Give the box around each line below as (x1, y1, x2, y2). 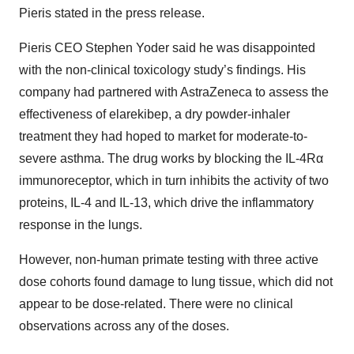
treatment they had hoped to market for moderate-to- (19, 130, 307, 144)
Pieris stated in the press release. (19, 6, 205, 21)
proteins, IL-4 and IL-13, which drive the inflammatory (19, 196, 314, 210)
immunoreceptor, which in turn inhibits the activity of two (19, 174, 329, 188)
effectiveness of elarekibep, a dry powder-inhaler (19, 107, 290, 122)
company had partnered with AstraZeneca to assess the (19, 85, 329, 100)
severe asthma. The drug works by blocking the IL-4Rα (19, 152, 323, 166)
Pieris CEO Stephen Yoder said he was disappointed (19, 41, 315, 55)
